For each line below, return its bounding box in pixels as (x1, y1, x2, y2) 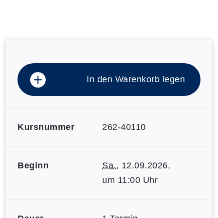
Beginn (18, 160, 49, 170)
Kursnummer (18, 122, 74, 132)
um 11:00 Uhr (102, 175, 158, 185)
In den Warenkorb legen (87, 74, 185, 84)
